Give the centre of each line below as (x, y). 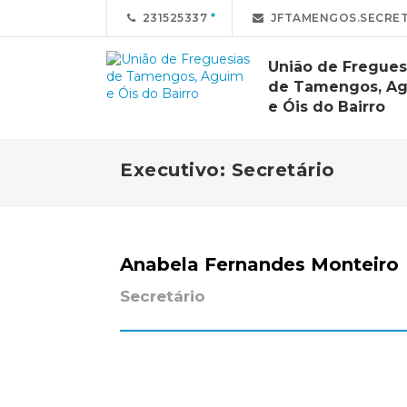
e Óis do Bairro (327, 107)
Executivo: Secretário (228, 170)
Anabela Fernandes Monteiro (259, 264)
